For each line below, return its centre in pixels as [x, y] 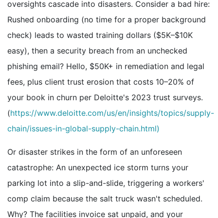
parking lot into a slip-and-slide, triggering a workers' [106, 183]
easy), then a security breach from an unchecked [97, 51]
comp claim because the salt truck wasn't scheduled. [105, 199]
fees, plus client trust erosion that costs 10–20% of [101, 82]
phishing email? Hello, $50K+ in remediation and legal [106, 66]
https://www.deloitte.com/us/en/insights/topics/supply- [112, 113]
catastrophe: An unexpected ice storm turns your [98, 168]
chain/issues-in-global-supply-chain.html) [83, 129]
